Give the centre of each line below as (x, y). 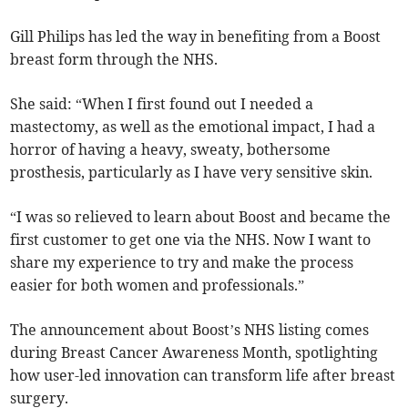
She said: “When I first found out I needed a (162, 104)
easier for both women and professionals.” (158, 286)
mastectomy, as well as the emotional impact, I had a (193, 127)
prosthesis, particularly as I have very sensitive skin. (192, 173)
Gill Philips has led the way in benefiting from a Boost (196, 37)
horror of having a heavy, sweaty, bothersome (171, 150)
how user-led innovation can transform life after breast (203, 376)
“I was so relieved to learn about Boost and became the (201, 217)
